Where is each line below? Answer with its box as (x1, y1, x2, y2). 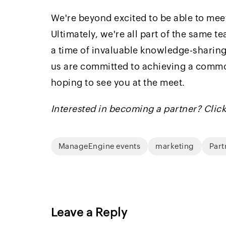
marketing (155, 141, 194, 150)
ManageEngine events (58, 141, 141, 150)
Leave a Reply (50, 205, 128, 219)
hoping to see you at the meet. (50, 77, 185, 88)
